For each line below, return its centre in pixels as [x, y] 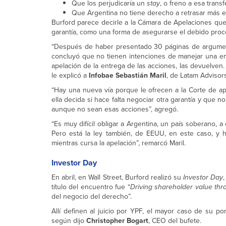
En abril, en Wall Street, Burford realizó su [117, 177]
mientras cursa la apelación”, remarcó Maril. [119, 143]
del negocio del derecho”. [92, 196]
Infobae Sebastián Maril [128, 75]
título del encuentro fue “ [91, 187]
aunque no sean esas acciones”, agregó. [115, 109]
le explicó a [70, 75]
